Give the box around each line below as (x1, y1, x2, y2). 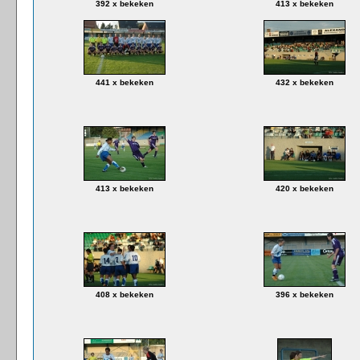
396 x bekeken (275, 290, 333, 299)
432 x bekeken (275, 78, 333, 87)
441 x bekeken (95, 78, 153, 87)
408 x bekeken (95, 290, 153, 299)
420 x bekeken (275, 184, 333, 193)
